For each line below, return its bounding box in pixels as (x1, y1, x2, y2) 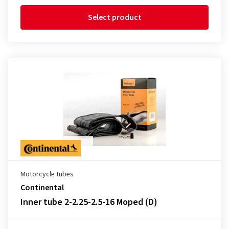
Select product (87, 12, 142, 23)
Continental (20, 182, 64, 193)
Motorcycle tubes (20, 169, 74, 179)
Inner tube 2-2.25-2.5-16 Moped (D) (20, 196, 157, 209)
